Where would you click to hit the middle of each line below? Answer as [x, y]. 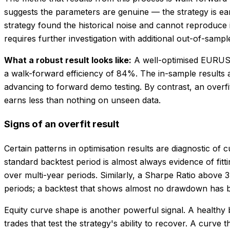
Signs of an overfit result [62, 124]
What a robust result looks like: [68, 60]
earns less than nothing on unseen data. [82, 100]
